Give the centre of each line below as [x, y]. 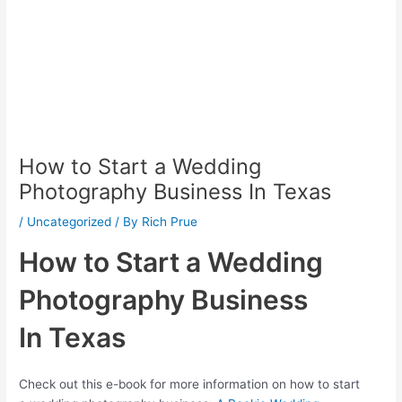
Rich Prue [170, 222]
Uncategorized [70, 222]
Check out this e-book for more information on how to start [190, 385]
